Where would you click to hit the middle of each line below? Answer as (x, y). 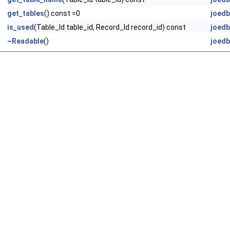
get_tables (26, 13)
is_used (21, 27)
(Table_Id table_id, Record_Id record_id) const (110, 27)
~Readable (25, 41)
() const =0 (62, 13)
